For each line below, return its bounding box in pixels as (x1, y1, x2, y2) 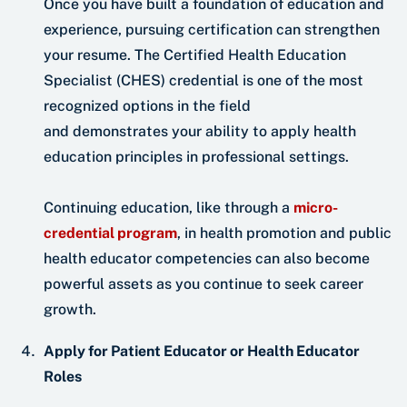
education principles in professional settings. (44, 148, 352, 166)
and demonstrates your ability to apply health (44, 123, 356, 141)
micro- (293, 199, 338, 217)
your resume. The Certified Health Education (44, 46, 346, 65)
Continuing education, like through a (44, 199, 293, 217)
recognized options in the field (44, 97, 251, 115)
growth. (44, 301, 104, 319)
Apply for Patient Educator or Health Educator (44, 342, 360, 361)
